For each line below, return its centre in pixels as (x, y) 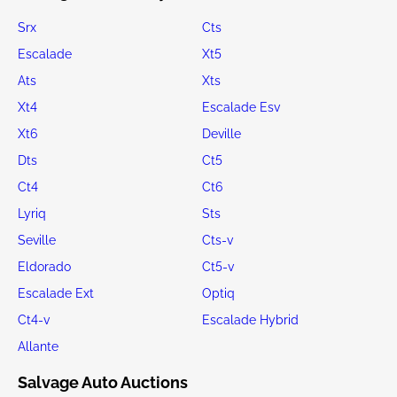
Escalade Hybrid (250, 319)
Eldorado (44, 266)
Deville (221, 133)
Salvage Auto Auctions (103, 382)
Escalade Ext (56, 293)
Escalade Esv (241, 107)
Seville (37, 240)
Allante (38, 346)
